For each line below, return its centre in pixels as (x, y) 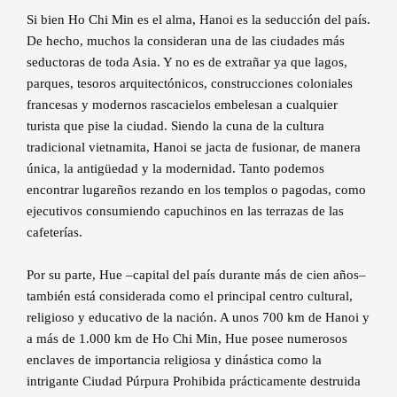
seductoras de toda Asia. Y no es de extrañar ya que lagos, (187, 62)
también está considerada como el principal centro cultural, (190, 296)
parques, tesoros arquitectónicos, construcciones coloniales (190, 84)
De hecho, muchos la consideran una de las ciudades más (186, 41)
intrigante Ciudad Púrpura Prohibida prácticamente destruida (194, 381)
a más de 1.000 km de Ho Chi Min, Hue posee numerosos (187, 339)
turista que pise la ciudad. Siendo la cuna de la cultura (175, 126)
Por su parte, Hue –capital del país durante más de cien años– (196, 275)
